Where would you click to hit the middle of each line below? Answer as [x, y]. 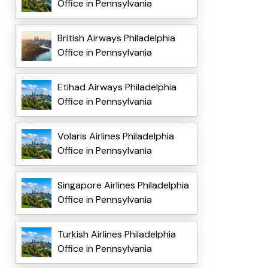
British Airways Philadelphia [116, 38]
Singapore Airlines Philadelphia [123, 185]
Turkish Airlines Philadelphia [116, 234]
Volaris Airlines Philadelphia [115, 136]
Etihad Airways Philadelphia [117, 87]
